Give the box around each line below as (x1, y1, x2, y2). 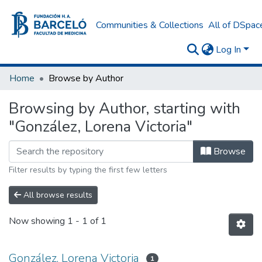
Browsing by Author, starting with (9, 98, 240, 119)
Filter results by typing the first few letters (9, 164, 167, 175)
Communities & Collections (95, 18, 204, 32)
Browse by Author (49, 72, 123, 85)
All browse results (21, 189, 92, 201)
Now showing (9, 215, 67, 228)
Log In (216, 43, 242, 56)
